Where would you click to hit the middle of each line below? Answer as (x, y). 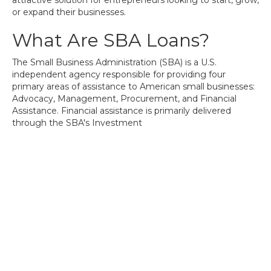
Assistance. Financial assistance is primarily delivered (122, 111)
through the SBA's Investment (77, 123)
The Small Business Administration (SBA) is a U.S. (114, 62)
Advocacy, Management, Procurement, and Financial (124, 99)
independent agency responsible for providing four (119, 74)
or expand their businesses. (69, 12)
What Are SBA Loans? (111, 40)
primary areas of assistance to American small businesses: (133, 87)
